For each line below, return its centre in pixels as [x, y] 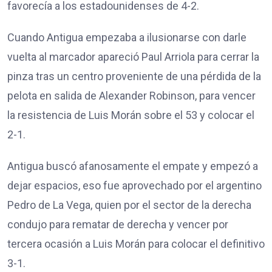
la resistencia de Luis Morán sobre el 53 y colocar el [131, 115]
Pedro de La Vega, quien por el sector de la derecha [129, 205]
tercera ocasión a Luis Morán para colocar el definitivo [136, 244]
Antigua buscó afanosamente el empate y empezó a [133, 166]
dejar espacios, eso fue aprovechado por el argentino [134, 186]
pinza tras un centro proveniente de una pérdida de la [134, 76]
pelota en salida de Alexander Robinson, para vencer [131, 96]
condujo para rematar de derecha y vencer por [118, 225]
